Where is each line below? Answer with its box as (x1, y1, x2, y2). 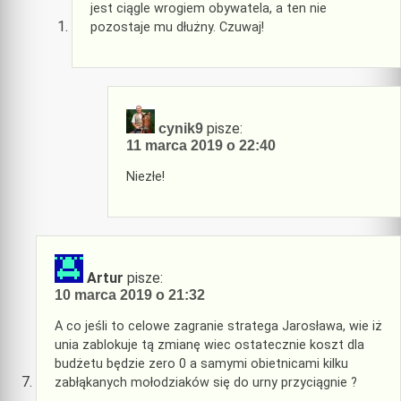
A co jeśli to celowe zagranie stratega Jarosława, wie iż (55, 318, 382, 334)
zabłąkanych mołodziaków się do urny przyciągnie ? (55, 374, 357, 390)
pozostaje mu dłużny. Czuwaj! (90, 19, 264, 35)
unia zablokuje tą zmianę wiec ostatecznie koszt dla (55, 337, 364, 353)
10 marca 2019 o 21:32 (55, 287, 205, 303)
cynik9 (158, 121, 203, 137)
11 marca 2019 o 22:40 (126, 138, 276, 154)
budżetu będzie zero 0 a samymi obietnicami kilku (55, 355, 348, 371)
